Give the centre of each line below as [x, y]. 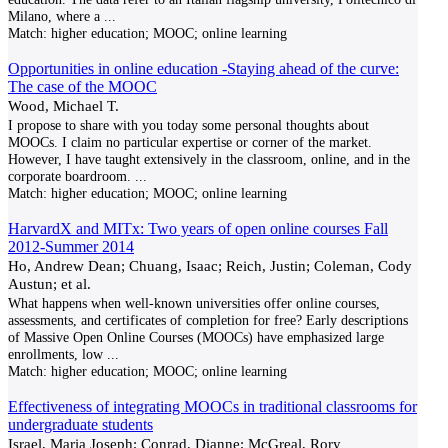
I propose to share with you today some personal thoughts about [188, 125]
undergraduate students [80, 424]
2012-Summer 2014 [71, 246]
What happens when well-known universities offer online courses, [194, 303]
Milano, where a [54, 16]
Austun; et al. [49, 283]
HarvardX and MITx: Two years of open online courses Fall [198, 228]
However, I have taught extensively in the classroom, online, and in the [209, 159]
